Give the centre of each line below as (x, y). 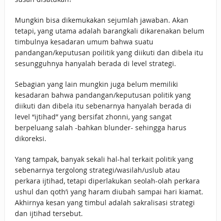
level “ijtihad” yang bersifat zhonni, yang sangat (93, 117)
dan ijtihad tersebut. (49, 214)
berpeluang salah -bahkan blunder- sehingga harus (100, 128)
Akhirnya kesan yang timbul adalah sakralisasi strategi (105, 203)
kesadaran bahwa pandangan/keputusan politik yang (103, 95)
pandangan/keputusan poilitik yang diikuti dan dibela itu (109, 53)
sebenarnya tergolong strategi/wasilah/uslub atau (97, 170)
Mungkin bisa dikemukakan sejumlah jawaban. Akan (101, 20)
